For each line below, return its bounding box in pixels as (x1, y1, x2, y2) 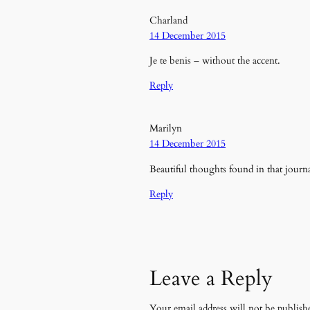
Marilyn (149, 122, 182, 136)
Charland (149, 13, 188, 27)
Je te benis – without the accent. (149, 53, 280, 67)
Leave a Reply (149, 264, 273, 293)
